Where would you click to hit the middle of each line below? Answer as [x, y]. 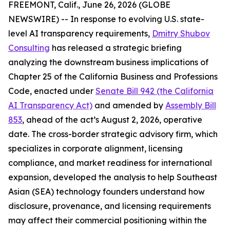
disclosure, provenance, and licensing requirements [110, 206]
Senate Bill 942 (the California [155, 91]
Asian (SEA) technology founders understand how [107, 191]
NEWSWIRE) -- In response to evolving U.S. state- [106, 19]
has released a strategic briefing [116, 48]
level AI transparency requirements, [80, 33]
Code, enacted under [52, 91]
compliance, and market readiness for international [110, 163]
